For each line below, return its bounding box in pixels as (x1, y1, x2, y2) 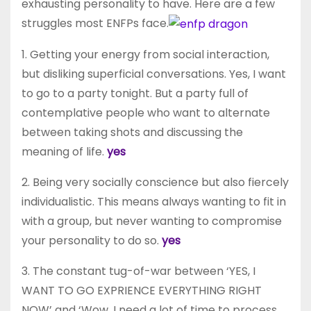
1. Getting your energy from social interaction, (22, 46, 269, 62)
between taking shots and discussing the (22, 124, 243, 140)
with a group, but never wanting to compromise (22, 212, 282, 229)
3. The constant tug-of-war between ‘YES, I (22, 262, 255, 279)
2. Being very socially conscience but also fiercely (22, 174, 289, 190)
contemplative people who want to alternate (22, 104, 270, 121)
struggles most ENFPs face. (22, 15, 169, 31)
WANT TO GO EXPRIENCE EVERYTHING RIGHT (22, 282, 262, 299)
